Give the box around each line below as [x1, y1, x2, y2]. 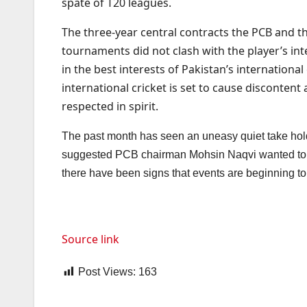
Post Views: [78, 266, 136, 278]
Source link [62, 232, 119, 247]
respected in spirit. [62, 99, 158, 114]
